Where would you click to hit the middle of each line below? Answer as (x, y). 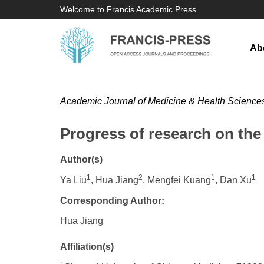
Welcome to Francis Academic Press (128, 9)
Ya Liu (73, 180)
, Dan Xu (233, 180)
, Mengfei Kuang (177, 180)
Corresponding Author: (112, 201)
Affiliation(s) (87, 247)
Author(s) (81, 159)
